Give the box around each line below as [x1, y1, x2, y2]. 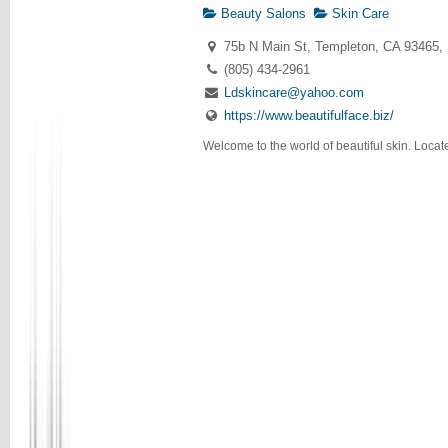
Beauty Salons [217, 6, 307, 22]
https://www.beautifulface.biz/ [223, 107, 394, 123]
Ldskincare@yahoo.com [223, 84, 364, 100]
